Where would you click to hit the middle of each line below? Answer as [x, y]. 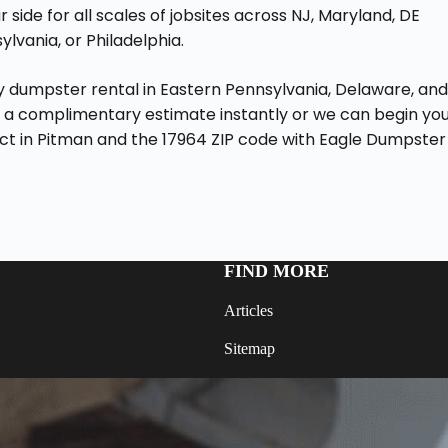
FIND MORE [276, 271]
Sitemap [249, 349]
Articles [248, 311]
